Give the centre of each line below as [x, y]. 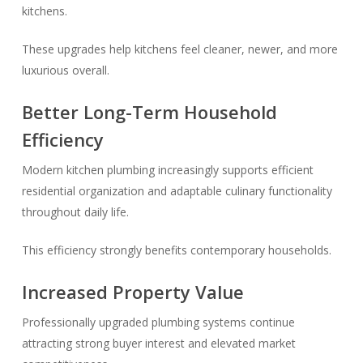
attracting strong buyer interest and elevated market [158, 343]
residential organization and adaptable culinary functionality [177, 191]
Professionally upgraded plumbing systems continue [158, 322]
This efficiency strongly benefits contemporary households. [176, 250]
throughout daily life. [75, 212]
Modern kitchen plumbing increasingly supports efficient [167, 170]
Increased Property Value [132, 292]
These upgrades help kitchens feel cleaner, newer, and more [179, 49]
